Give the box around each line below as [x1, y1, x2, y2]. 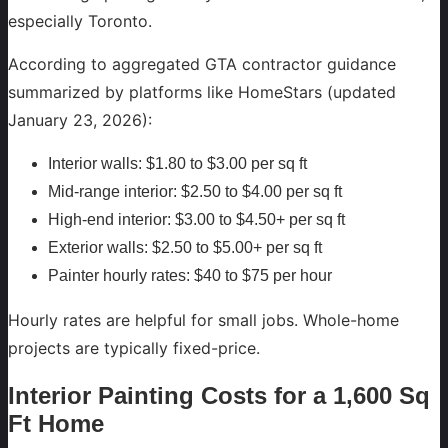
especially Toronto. [8, 11, 152, 32]
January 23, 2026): [8, 109, 152, 130]
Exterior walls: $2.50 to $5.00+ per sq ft [48, 238, 322, 256]
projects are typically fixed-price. [8, 337, 260, 358]
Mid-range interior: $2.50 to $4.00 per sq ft [48, 182, 342, 200]
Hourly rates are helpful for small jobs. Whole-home [8, 309, 399, 330]
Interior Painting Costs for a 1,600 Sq [8, 381, 430, 409]
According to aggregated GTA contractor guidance [8, 53, 396, 74]
